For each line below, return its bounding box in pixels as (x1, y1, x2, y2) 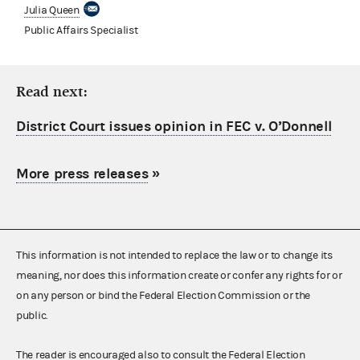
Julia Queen (24, 3, 80, 17)
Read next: (16, 83, 88, 100)
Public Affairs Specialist (24, 23, 138, 37)
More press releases (16, 165, 149, 182)
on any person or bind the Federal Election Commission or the (16, 288, 311, 302)
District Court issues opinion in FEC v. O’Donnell (16, 117, 332, 135)
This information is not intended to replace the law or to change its (16, 248, 333, 262)
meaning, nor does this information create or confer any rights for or (16, 268, 342, 282)
